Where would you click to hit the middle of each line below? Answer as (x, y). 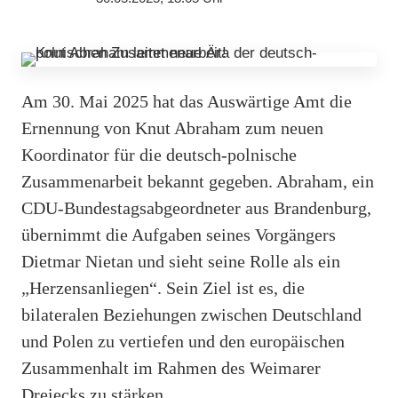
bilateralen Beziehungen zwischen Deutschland (191, 314)
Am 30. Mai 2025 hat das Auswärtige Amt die (187, 101)
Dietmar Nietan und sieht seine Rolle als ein (181, 261)
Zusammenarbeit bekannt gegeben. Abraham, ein (198, 181)
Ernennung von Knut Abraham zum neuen (172, 127)
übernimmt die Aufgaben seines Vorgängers (179, 234)
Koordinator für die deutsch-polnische (159, 154)
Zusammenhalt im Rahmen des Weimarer (171, 367)
